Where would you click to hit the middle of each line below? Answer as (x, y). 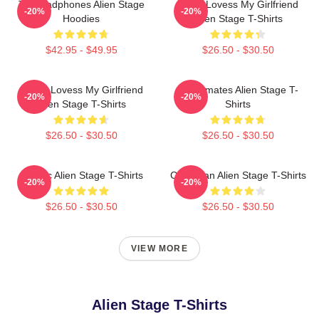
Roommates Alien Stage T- (238, 90)
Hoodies (81, 19)
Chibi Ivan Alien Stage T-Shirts (238, 176)
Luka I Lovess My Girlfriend (81, 90)
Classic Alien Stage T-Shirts (81, 176)
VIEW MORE (159, 249)
